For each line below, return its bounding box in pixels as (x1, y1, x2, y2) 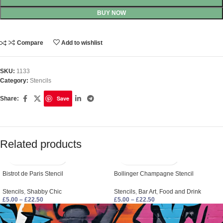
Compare (16, 39, 43, 46)
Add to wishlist (61, 39, 103, 46)
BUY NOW (97, 9, 126, 16)
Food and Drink (159, 188, 201, 195)
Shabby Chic (27, 188, 62, 195)
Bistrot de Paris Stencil (2, 170, 63, 177)
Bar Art (138, 188, 156, 195)
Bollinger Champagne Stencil (114, 170, 194, 177)
